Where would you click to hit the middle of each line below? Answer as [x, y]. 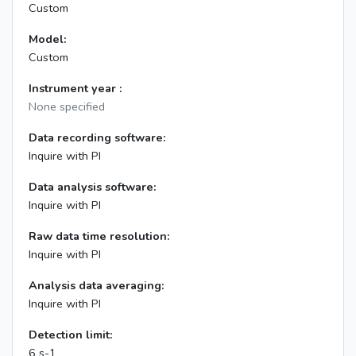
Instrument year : [75, 88]
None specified [67, 106]
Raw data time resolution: [99, 236]
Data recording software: [97, 137]
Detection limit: [71, 335]
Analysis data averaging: [97, 285]
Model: [48, 39]
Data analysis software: [93, 187]
